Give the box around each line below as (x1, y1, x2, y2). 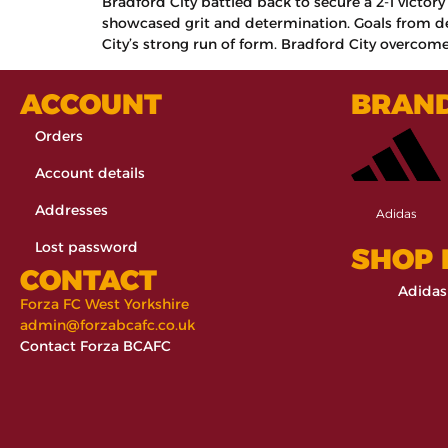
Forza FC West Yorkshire (20, 294, 189, 313)
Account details (35, 163, 145, 182)
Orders (35, 126, 83, 145)
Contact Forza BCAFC (20, 336, 171, 355)
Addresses (35, 200, 108, 219)
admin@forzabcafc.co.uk (20, 315, 195, 334)
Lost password (35, 237, 138, 256)
